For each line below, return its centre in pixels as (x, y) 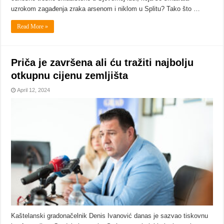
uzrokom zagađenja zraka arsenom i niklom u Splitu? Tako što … (106, 9)
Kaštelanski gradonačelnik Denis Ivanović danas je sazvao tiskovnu (110, 216)
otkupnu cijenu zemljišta (70, 76)
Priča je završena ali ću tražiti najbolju (102, 63)
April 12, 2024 (34, 90)
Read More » (33, 27)
